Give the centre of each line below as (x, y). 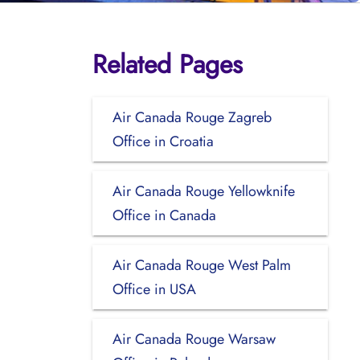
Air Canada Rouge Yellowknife (203, 191)
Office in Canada (164, 215)
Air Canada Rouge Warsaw (194, 339)
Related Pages (167, 64)
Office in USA (154, 289)
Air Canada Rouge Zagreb (192, 117)
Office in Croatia (163, 141)
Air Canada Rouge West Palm (201, 265)
